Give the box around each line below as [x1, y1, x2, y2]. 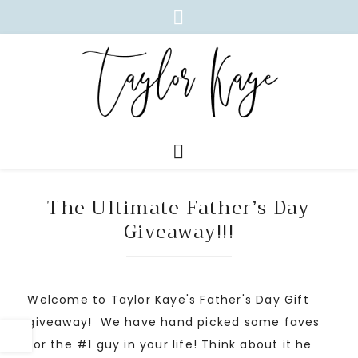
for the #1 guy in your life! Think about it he [27, 336, 312, 353]
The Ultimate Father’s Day [47, 191, 311, 225]
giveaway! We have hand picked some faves [27, 314, 320, 331]
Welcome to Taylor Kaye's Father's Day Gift [27, 292, 309, 308]
